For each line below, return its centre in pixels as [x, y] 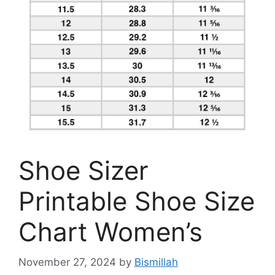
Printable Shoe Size [137, 201]
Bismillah [156, 262]
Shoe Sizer [83, 171]
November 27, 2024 [67, 262]
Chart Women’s [110, 232]
